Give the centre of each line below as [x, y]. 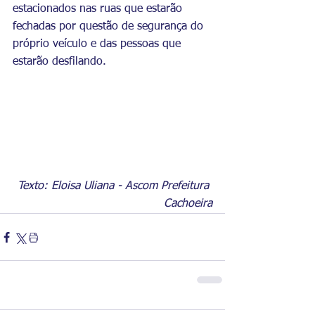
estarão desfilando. [59, 62]
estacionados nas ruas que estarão [99, 9]
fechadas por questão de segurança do [110, 26]
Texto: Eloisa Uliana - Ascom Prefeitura [115, 187]
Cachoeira [188, 204]
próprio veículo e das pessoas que [98, 44]
